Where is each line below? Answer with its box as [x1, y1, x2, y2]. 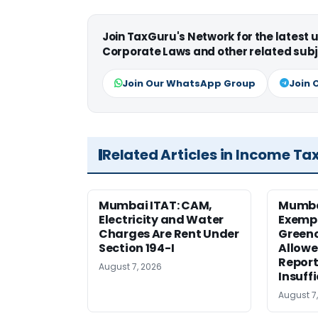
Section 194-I [99, 240, 175, 257]
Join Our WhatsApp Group [122, 77, 256, 91]
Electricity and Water [99, 212, 224, 229]
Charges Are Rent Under [99, 226, 239, 243]
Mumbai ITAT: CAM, [99, 197, 213, 214]
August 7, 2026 [99, 261, 162, 273]
